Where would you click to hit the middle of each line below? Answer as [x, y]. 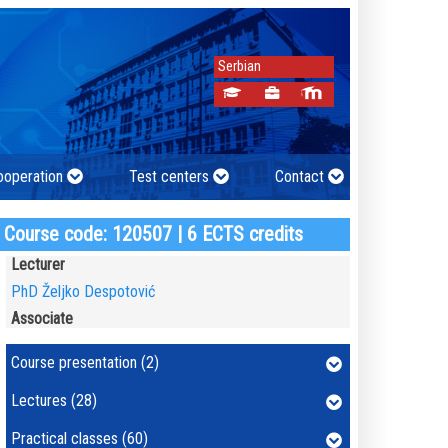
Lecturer [37, 264]
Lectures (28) [53, 400]
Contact [300, 176]
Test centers [168, 176]
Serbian [239, 67]
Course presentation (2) [84, 362]
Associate [41, 318]
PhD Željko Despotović [82, 291]
